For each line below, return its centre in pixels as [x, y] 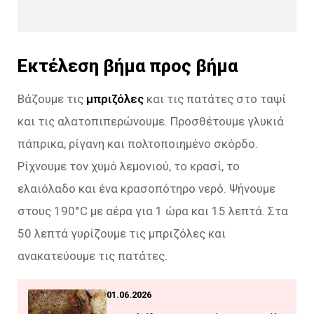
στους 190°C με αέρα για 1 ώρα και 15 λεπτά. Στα [153, 211]
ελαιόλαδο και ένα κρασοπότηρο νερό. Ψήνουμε [146, 188]
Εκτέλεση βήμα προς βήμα [128, 66]
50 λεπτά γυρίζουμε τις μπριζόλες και [122, 233]
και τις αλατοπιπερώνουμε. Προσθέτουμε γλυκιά [151, 121]
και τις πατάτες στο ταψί [215, 98]
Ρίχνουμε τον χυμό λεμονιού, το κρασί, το [129, 166]
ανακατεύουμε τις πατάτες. [93, 255]
